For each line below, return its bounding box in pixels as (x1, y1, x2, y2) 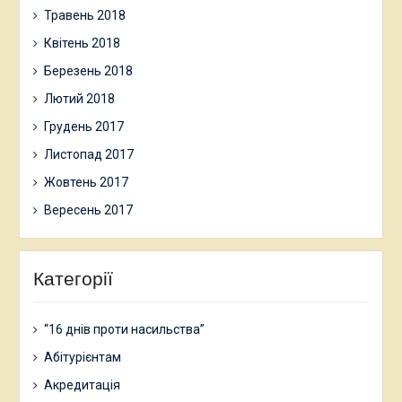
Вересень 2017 (43, 203, 133, 218)
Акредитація (43, 378, 120, 393)
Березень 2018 (43, 64, 133, 79)
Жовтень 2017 (43, 175, 128, 190)
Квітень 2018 (43, 36, 120, 51)
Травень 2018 (43, 8, 126, 23)
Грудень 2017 (43, 119, 124, 135)
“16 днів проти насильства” (43, 322, 205, 337)
